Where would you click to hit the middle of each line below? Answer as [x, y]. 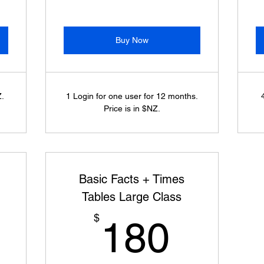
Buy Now [132, 40]
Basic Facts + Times [132, 179]
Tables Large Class [132, 197]
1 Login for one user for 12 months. [132, 96]
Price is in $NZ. [132, 108]
